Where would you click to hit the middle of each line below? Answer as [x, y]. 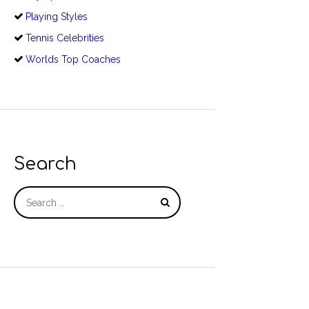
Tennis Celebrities [64, 38]
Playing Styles [56, 17]
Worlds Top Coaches [73, 60]
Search [45, 164]
